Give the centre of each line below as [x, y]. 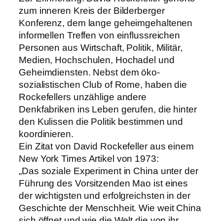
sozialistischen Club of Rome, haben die [103, 84]
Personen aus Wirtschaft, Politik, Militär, [101, 47]
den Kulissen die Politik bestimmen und [101, 121]
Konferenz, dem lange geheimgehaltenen [106, 23]
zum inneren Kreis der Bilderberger [92, 10]
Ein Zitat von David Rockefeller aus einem [106, 146]
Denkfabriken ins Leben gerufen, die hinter [108, 109]
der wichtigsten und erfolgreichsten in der [105, 195]
